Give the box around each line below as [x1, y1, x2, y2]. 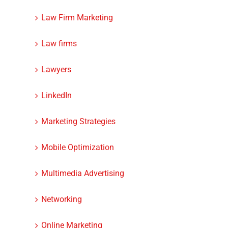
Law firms [41, 39, 77, 49]
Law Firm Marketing [41, 13, 113, 23]
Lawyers [41, 65, 71, 75]
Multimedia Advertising [41, 168, 124, 179]
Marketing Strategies [41, 117, 116, 127]
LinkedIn [41, 91, 72, 101]
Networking [41, 194, 82, 205]
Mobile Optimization [41, 142, 114, 153]
